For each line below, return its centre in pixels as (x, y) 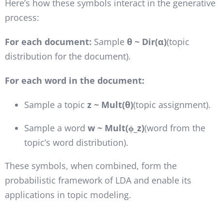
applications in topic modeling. (68, 194)
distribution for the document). (68, 56)
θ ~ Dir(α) (147, 41)
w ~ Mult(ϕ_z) (116, 128)
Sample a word (56, 128)
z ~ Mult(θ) (110, 104)
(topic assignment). (172, 104)
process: (22, 17)
